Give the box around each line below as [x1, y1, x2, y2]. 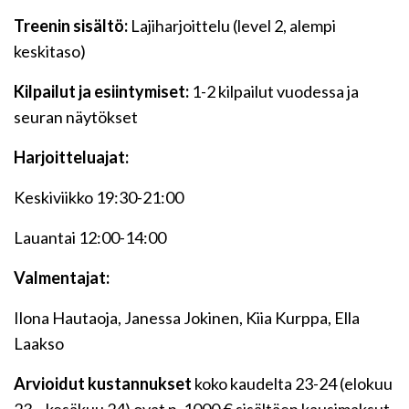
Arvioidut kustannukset [14, 373, 192, 394]
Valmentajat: [14, 267, 110, 288]
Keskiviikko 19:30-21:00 [14, 187, 184, 208]
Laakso [14, 333, 64, 354]
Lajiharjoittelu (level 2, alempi [128, 16, 336, 37]
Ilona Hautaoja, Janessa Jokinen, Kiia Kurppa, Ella [14, 308, 360, 329]
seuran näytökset [14, 107, 138, 128]
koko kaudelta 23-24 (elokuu [192, 373, 393, 394]
